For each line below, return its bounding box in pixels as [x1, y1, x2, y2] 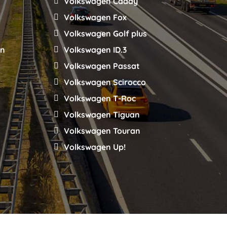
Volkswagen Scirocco [64, 77, 146, 87]
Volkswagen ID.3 [64, 44, 127, 55]
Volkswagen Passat [64, 60, 140, 71]
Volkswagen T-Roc [64, 93, 136, 103]
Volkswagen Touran [64, 125, 140, 136]
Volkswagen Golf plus [64, 28, 147, 39]
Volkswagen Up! [64, 141, 126, 152]
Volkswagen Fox [64, 12, 127, 22]
